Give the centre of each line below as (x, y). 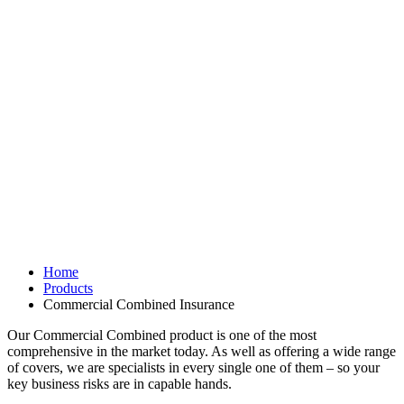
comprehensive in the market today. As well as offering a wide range (202, 351)
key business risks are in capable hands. (119, 383)
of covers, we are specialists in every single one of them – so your (193, 367)
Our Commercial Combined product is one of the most (162, 335)
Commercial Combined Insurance (139, 304)
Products (68, 288)
